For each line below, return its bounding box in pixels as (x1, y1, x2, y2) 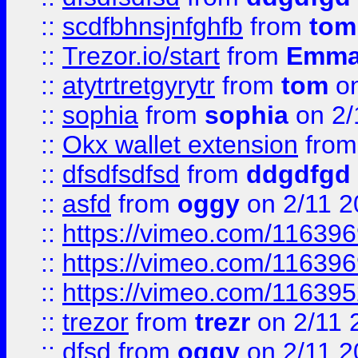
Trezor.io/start (62, 42, 220, 70)
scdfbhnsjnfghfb (62, 12, 243, 41)
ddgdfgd (246, 160, 351, 189)
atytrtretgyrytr (62, 71, 215, 100)
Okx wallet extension (62, 130, 298, 159)
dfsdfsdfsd (62, 160, 180, 189)
